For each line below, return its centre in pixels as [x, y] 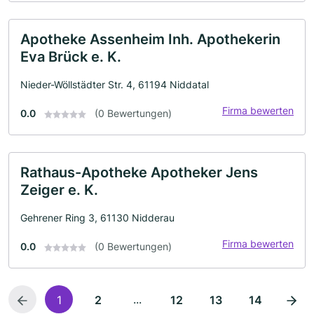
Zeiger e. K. [59, 190]
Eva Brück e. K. [71, 57]
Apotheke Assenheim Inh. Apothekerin [150, 39]
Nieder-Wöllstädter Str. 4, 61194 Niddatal [115, 84]
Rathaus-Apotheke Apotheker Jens [139, 172]
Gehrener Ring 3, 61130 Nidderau [97, 218]
